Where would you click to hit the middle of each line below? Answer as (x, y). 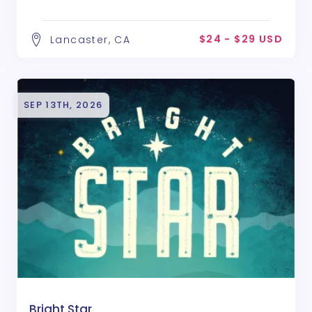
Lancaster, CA (91, 39)
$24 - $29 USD (241, 39)
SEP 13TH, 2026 (63, 104)
